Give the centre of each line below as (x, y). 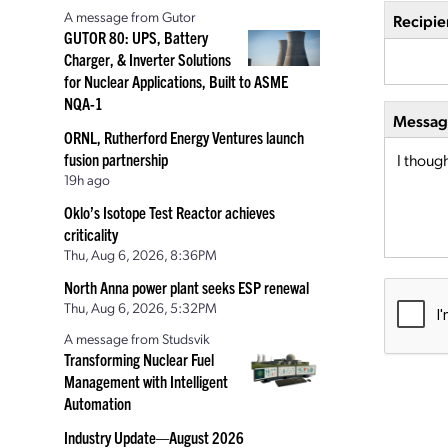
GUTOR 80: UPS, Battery (136, 37)
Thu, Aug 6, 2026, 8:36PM (140, 254)
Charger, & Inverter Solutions (147, 59)
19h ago (87, 179)
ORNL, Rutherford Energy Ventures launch (184, 137)
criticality (91, 234)
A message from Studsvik (137, 338)
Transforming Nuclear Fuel (139, 359)
